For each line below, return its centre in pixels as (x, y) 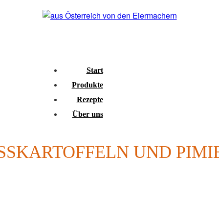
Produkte (87, 85)
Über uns (88, 114)
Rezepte (90, 99)
